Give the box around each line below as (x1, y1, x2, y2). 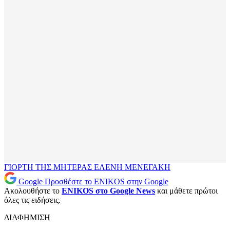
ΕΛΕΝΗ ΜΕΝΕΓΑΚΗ (94, 163, 170, 172)
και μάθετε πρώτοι (155, 186, 218, 196)
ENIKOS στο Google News (62, 186, 155, 196)
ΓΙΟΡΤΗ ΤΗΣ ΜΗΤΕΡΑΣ (4, 163, 94, 172)
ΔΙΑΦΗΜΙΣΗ (4, 213, 50, 222)
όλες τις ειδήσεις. (4, 196, 61, 205)
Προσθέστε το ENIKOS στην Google (45, 177, 168, 186)
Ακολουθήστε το (4, 186, 62, 196)
